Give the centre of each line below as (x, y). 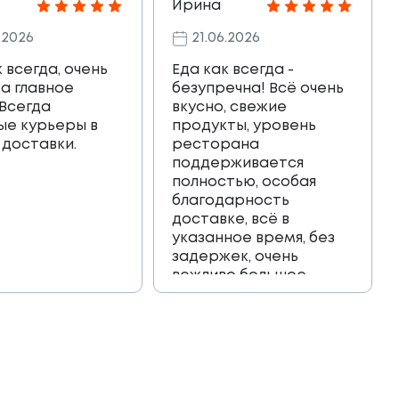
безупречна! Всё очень (258, 89)
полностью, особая (244, 183)
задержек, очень (236, 257)
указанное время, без (254, 239)
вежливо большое (240, 276)
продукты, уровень (244, 126)
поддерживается (238, 164)
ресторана (216, 145)
